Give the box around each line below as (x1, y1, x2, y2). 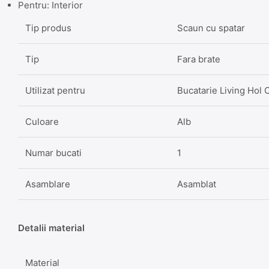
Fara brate (177, 53, 220, 65)
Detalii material (18, 222, 85, 234)
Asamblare (25, 178, 70, 190)
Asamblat (177, 178, 216, 190)
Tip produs (25, 22, 71, 34)
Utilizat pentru (25, 84, 85, 96)
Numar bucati (25, 147, 82, 159)
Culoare (25, 115, 59, 127)
